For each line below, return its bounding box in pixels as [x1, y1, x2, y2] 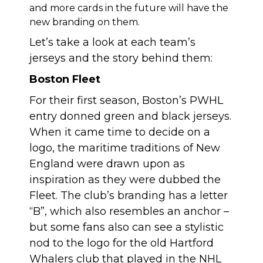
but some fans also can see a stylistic [29, 221, 224, 234]
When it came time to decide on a [29, 126, 210, 139]
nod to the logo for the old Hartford [29, 237, 214, 249]
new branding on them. [29, 16, 140, 28]
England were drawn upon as [29, 157, 185, 170]
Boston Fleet [29, 73, 100, 86]
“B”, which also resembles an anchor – [29, 205, 229, 218]
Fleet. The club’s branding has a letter [29, 189, 228, 202]
